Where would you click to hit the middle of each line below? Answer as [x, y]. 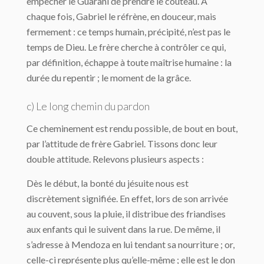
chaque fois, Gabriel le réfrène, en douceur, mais [121, 16]
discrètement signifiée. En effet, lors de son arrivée [127, 198]
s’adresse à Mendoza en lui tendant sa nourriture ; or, [131, 244]
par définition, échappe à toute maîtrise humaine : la [129, 62]
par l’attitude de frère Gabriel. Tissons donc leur [122, 143]
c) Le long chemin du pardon [88, 106]
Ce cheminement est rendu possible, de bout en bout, [132, 128]
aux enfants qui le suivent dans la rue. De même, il [123, 229]
